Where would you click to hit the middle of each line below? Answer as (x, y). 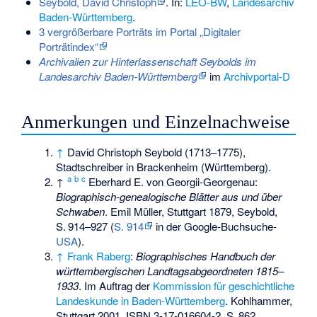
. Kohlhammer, (259, 300)
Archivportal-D (257, 76)
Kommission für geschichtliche (224, 285)
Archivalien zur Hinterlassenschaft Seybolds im (147, 62)
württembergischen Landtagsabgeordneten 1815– (170, 270)
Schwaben (81, 211)
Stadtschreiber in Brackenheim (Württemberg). (164, 166)
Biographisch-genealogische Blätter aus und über (169, 196)
